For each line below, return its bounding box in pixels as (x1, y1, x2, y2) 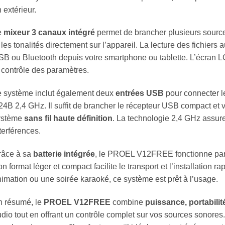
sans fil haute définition (24, 114, 113, 123)
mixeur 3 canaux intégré (4, 28, 95, 37)
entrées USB (116, 89, 164, 98)
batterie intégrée (33, 149, 95, 158)
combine (110, 197, 145, 206)
